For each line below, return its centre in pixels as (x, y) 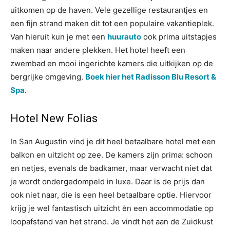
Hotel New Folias (54, 118)
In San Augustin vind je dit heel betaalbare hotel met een (113, 141)
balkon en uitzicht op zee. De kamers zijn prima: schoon (111, 155)
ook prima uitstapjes (179, 37)
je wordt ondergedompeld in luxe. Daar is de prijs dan (108, 181)
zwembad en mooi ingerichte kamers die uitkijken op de (112, 63)
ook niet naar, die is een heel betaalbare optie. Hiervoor (111, 195)
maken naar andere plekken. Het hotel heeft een (98, 50)
